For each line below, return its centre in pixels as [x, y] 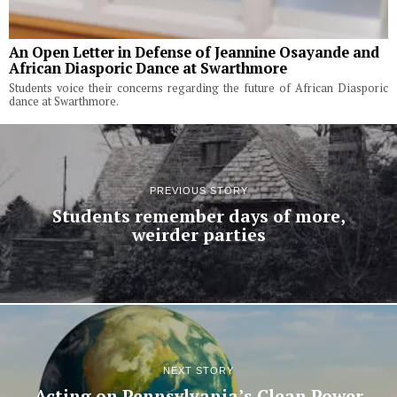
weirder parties [198, 234]
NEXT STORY [198, 371]
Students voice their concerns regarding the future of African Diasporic [198, 89]
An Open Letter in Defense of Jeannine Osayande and [194, 53]
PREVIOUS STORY [198, 190]
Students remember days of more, [198, 216]
